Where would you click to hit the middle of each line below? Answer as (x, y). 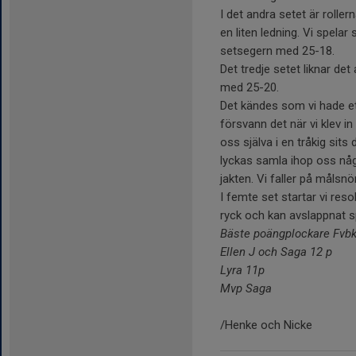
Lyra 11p (242, 270)
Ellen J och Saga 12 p (276, 252)
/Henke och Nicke (266, 325)
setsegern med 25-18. (277, 50)
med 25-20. (250, 87)
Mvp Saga (246, 288)
